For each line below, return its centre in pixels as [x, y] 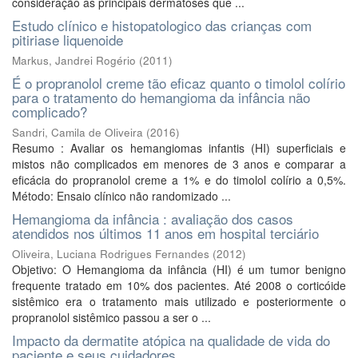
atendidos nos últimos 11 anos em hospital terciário [165, 233]
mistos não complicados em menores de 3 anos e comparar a [179, 164]
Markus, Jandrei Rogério [74, 60]
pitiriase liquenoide [68, 40]
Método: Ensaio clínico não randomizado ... [121, 196]
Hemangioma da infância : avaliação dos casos [153, 219]
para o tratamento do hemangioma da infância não [161, 97]
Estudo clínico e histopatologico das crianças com [162, 25]
